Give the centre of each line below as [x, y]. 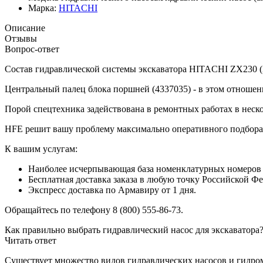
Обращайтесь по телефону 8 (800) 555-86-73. [94, 210]
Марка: [42, 8]
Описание [25, 28]
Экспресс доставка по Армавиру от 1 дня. [112, 190]
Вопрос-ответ [32, 49]
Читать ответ [31, 240]
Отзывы [21, 38]
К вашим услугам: [41, 149]
